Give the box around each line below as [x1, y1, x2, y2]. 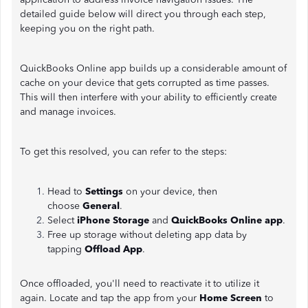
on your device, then [126, 186, 217, 197]
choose [47, 200, 82, 212]
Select [47, 214, 77, 226]
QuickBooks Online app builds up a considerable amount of [20, 63, 287, 74]
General [82, 200, 120, 212]
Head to [47, 186, 85, 197]
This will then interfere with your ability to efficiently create [20, 91, 277, 103]
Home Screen [199, 292, 265, 304]
